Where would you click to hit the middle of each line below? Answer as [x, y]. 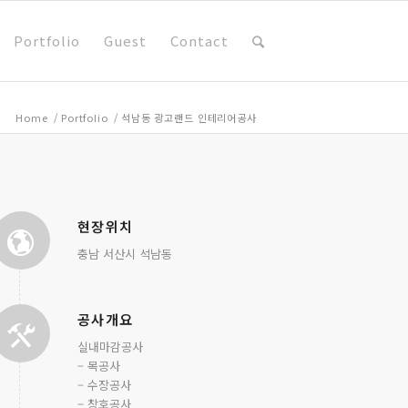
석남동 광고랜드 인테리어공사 [189, 117]
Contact [199, 41]
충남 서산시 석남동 [124, 254]
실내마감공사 [110, 347]
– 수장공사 [104, 385]
